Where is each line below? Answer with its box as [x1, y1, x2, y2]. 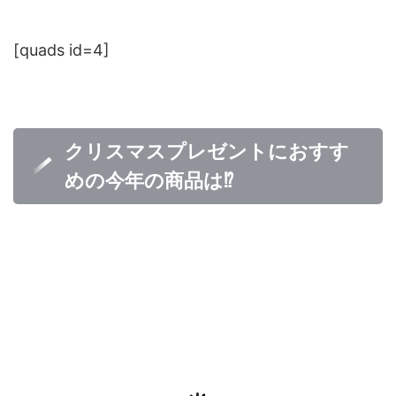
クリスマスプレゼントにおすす [65, 141, 349, 163]
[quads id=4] [13, 41, 110, 59]
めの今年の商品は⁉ [65, 170, 233, 192]
